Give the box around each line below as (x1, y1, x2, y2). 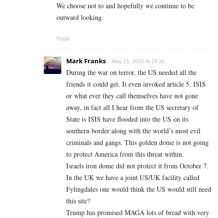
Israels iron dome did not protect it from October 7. (66, 161, 209, 171)
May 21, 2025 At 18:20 (112, 58, 164, 65)
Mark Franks (66, 56, 106, 66)
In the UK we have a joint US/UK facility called (66, 173, 200, 182)
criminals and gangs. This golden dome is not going (66, 138, 209, 147)
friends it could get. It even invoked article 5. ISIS (66, 79, 206, 89)
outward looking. (56, 13, 104, 22)
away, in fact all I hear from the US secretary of (66, 103, 199, 112)
